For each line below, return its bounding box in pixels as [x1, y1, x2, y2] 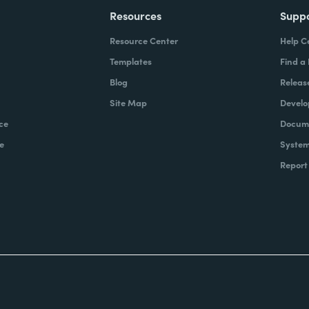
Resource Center [110, 34, 179, 47]
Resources [110, 8, 162, 23]
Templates [110, 54, 152, 68]
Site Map [110, 96, 148, 109]
